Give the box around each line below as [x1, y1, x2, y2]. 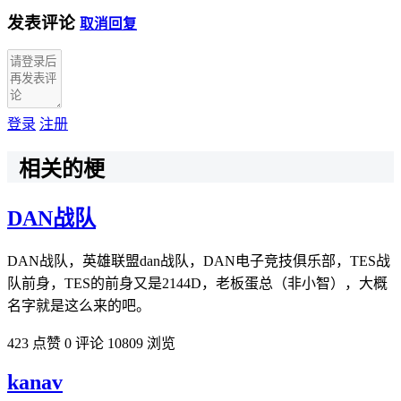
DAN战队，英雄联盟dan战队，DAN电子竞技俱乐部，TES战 [7, 253, 390, 269]
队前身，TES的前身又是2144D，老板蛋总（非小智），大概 [7, 276, 388, 292]
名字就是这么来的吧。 [7, 298, 150, 314]
